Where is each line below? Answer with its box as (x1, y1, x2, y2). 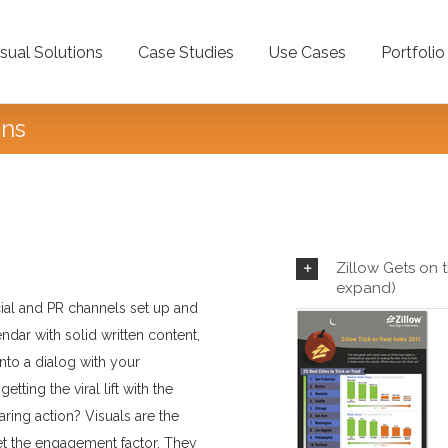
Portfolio (381, 43, 445, 62)
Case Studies (138, 43, 234, 62)
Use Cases (269, 43, 346, 62)
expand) (336, 278, 396, 297)
